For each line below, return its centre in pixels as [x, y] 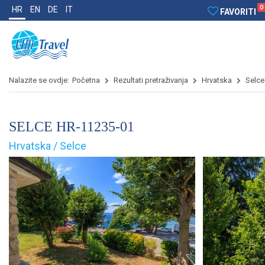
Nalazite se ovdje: [39, 80]
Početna [86, 80]
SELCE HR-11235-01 [72, 126]
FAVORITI [238, 12]
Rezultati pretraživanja [151, 80]
